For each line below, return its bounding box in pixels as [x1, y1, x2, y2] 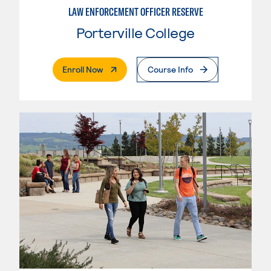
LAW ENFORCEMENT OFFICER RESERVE [68, 4, 203, 19]
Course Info [148, 64, 193, 74]
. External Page [102, 63, 158, 74]
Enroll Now [62, 64, 103, 74]
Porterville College [76, 23, 195, 41]
